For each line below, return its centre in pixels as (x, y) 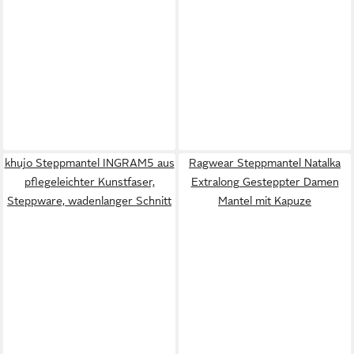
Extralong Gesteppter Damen (265, 181)
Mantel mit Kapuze (265, 200)
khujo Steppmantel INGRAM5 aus (89, 162)
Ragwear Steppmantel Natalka (265, 162)
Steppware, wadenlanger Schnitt (89, 200)
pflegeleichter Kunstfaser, (89, 181)
